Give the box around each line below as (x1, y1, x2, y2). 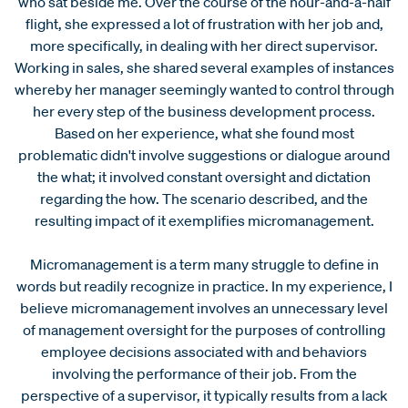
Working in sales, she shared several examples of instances (14, 57, 394, 76)
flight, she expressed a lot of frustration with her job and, (25, 14, 383, 33)
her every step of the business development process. (33, 101, 375, 120)
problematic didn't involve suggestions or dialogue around (18, 145, 390, 164)
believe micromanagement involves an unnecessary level (20, 298, 388, 317)
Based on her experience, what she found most (54, 123, 354, 142)
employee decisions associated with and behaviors (41, 342, 367, 361)
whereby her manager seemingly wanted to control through (14, 79, 394, 98)
